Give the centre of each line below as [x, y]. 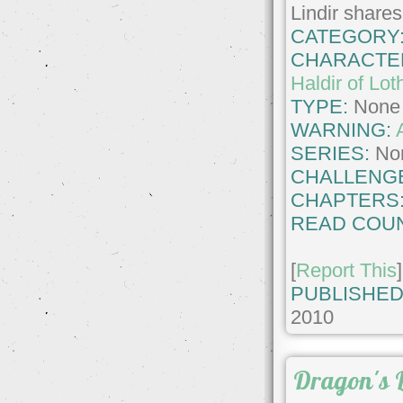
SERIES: [331, 153]
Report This [347, 270]
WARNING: [344, 130]
